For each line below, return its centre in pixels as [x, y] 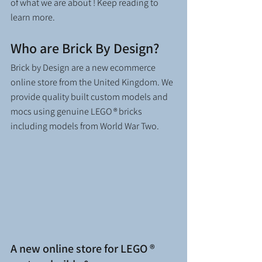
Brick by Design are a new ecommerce [84, 67]
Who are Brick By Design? [85, 48]
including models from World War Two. [87, 126]
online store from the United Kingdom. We [93, 82]
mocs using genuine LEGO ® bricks [77, 111]
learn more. [34, 17]
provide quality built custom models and [90, 96]
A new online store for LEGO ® [84, 249]
